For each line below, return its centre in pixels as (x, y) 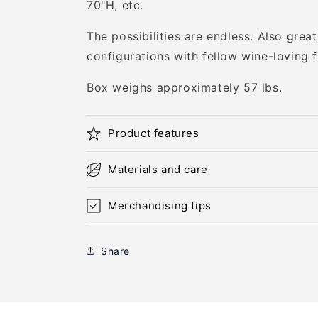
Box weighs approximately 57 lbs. (185, 87)
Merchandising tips (160, 205)
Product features (154, 133)
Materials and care (158, 169)
